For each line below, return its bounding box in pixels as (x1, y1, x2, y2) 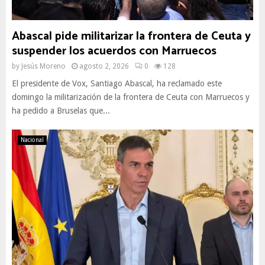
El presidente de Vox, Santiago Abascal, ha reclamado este (12, 79, 222, 88)
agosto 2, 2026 (79, 62, 129, 70)
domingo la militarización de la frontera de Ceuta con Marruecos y (12, 92, 250, 102)
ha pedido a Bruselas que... (12, 106, 110, 115)
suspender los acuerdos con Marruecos (12, 41, 216, 61)
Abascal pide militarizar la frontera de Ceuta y (12, 27, 251, 46)
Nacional (21, 137, 44, 143)
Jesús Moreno (21, 62, 66, 70)
